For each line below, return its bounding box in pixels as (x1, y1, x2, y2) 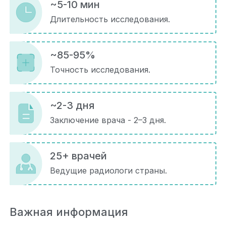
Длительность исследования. (50, 14, 170, 25)
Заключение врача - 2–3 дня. (50, 115, 166, 126)
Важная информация (10, 205, 128, 219)
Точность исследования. (50, 65, 150, 75)
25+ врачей (50, 150, 107, 162)
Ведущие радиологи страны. (50, 165, 167, 176)
